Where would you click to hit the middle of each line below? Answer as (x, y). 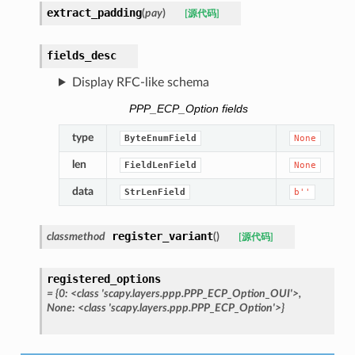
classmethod (76, 237)
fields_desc (81, 55)
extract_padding (94, 12)
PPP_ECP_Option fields (188, 109)
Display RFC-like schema (140, 82)
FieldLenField (160, 166)
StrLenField (155, 193)
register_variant (162, 237)
